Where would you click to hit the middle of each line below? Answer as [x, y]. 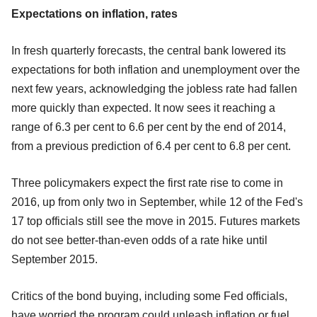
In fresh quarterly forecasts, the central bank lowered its [149, 51]
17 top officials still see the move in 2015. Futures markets [156, 221]
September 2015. [54, 260]
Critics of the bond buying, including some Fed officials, [149, 296]
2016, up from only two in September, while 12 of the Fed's [157, 202]
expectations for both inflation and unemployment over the [156, 70]
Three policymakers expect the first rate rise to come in [147, 183]
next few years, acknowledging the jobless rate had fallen [154, 89]
